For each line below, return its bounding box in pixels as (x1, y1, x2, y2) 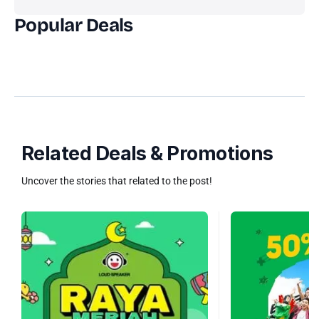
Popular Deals (14, 14, 133, 36)
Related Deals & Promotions (21, 141, 273, 165)
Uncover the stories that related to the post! (21, 174, 212, 187)
